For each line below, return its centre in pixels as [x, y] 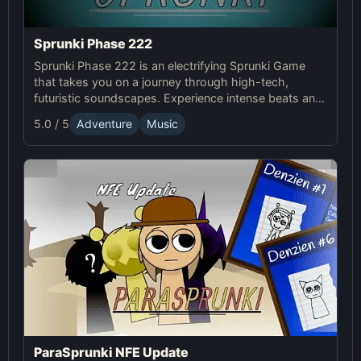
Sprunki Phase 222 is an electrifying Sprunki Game [170, 65]
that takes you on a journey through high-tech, [161, 81]
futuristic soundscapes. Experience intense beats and [178, 98]
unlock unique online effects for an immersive [156, 114]
